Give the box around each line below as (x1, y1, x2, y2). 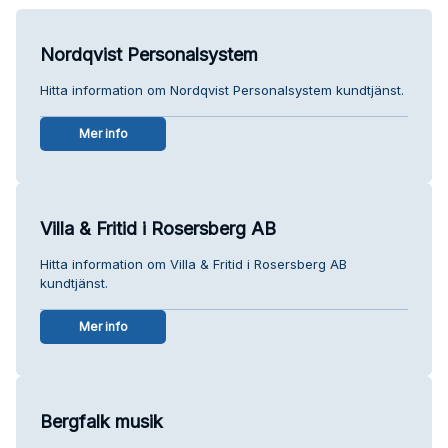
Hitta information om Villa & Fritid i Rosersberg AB (40, 255, 347, 272)
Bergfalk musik (40, 410, 163, 432)
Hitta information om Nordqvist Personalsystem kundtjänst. (40, 81, 404, 98)
